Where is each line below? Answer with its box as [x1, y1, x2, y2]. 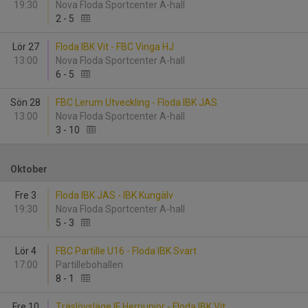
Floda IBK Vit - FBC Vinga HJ [56, 41, 174, 52]
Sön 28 [10, 97, 41, 108]
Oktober [10, 164, 47, 175]
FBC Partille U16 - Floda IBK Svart [56, 245, 197, 256]
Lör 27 [12, 41, 39, 52]
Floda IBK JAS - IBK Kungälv [56, 190, 173, 201]
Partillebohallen [56, 259, 127, 270]
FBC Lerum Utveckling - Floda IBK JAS [56, 97, 217, 108]
